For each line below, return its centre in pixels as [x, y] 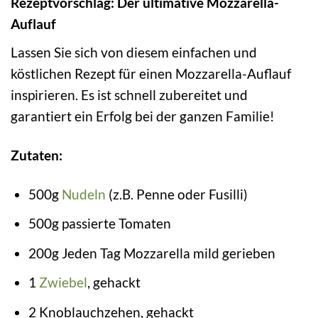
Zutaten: [37, 155]
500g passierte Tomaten [99, 224]
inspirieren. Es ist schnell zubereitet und [129, 94]
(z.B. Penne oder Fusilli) [176, 194]
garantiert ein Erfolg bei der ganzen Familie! [143, 116]
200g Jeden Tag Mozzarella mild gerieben [152, 253]
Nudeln [83, 194]
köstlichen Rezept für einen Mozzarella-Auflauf [151, 73]
